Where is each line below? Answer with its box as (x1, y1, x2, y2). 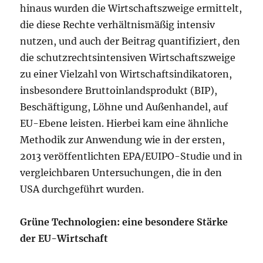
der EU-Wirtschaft (20, 232, 109, 244)
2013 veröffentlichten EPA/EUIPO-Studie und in (20, 150, 243, 162)
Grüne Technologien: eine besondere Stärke (20, 216, 228, 228)
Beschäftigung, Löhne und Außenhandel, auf (20, 101, 228, 113)
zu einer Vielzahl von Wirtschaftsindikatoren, (20, 68, 232, 80)
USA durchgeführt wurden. (20, 183, 144, 195)
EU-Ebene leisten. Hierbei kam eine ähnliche (20, 117, 229, 129)
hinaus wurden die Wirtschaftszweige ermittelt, (20, 2, 242, 14)
